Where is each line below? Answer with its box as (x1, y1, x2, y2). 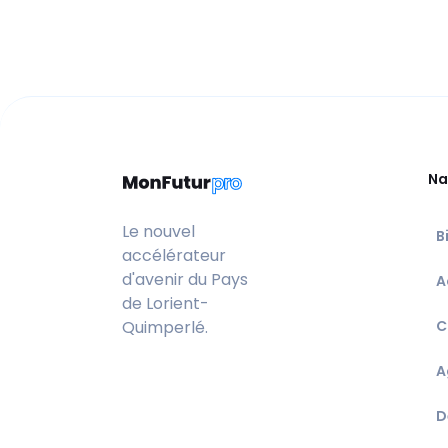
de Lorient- (122, 292, 209, 316)
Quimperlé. (122, 316, 208, 340)
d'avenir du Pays (122, 268, 248, 292)
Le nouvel (122, 220, 195, 244)
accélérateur (122, 244, 226, 268)
